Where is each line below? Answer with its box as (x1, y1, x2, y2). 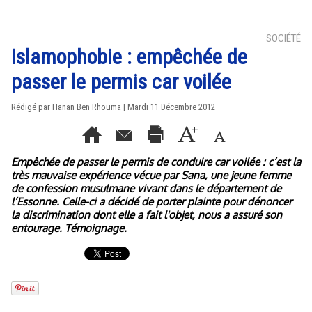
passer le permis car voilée (11, 70, 231, 94)
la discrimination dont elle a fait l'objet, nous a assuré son (11, 208, 282, 221)
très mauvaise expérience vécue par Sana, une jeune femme (11, 169, 291, 182)
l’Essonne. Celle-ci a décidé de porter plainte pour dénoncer (11, 195, 292, 208)
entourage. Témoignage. (11, 221, 127, 235)
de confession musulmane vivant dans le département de (11, 182, 281, 195)
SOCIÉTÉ (266, 32, 301, 45)
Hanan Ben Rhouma (52, 102, 121, 112)
